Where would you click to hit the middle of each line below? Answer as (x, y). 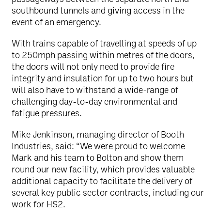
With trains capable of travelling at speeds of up (104, 43)
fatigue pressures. (47, 113)
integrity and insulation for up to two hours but (103, 78)
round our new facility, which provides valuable (103, 169)
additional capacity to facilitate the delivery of (102, 181)
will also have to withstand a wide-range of (95, 90)
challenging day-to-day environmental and (94, 101)
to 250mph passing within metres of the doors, (103, 55)
